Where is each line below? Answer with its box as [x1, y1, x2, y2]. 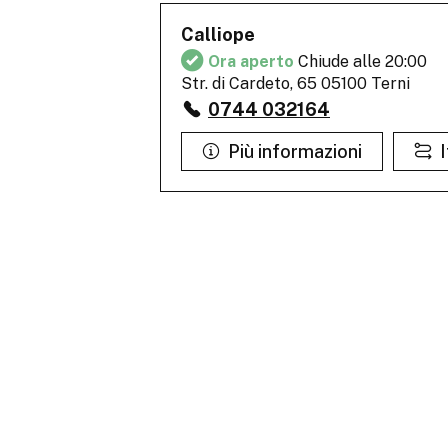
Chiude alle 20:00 [298, 52, 427, 72]
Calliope [181, 24, 255, 46]
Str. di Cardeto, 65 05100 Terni [181, 74, 410, 94]
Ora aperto [208, 52, 298, 72]
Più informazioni [228, 141, 362, 163]
